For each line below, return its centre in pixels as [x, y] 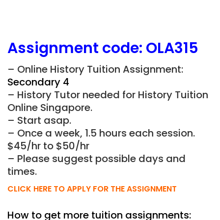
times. [22, 171]
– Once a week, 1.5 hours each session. [101, 133]
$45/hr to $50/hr [48, 146]
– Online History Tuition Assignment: [95, 69]
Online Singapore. [50, 108]
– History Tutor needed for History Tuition [108, 95]
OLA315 [172, 48]
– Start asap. [39, 120]
